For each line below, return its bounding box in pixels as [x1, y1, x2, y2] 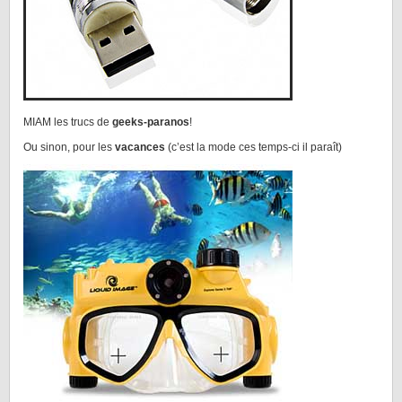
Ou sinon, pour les [23, 141, 115, 153]
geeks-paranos [112, 116, 189, 128]
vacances [115, 141, 165, 153]
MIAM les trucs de [23, 116, 112, 128]
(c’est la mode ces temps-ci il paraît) [165, 141, 342, 153]
